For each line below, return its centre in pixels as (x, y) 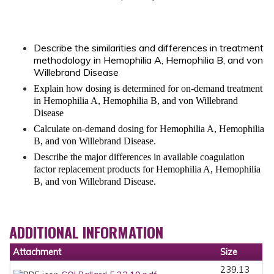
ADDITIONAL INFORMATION (86, 232)
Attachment (37, 252)
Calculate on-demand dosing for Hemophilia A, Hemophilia (149, 128)
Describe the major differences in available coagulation (139, 157)
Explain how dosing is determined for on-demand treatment (148, 88)
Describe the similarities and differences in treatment (149, 47)
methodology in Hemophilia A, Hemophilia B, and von (148, 60)
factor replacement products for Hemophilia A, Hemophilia (147, 169)
